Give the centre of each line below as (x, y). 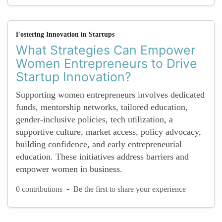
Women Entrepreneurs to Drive (107, 63)
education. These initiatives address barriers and (102, 157)
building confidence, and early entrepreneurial (99, 144)
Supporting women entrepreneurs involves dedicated (110, 95)
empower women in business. (69, 169)
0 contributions (39, 189)
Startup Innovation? (74, 77)
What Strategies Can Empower (106, 50)
